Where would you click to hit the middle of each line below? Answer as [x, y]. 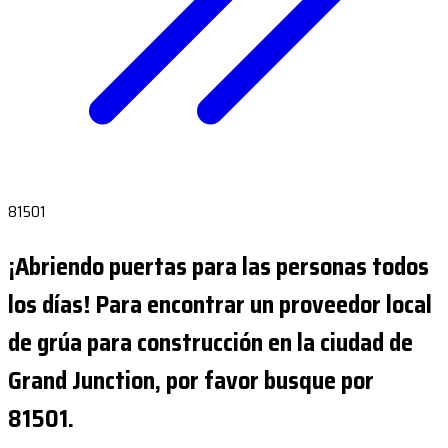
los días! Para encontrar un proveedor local [220, 304]
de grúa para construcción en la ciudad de [210, 342]
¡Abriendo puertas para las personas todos [218, 266]
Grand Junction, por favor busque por [191, 380]
